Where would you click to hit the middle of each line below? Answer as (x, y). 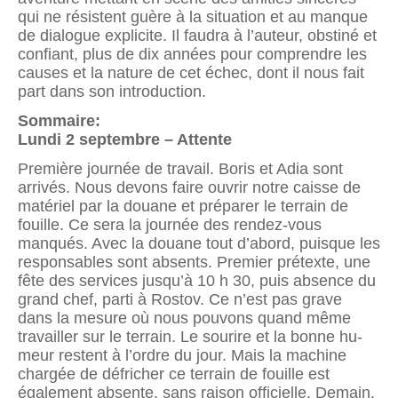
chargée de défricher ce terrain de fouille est (174, 374)
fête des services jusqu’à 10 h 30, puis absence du (197, 281)
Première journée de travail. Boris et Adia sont (180, 169)
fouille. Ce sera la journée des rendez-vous (170, 225)
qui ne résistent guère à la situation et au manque (193, 16)
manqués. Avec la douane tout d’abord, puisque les (199, 244)
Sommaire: (61, 121)
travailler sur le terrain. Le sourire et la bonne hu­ (190, 337)
